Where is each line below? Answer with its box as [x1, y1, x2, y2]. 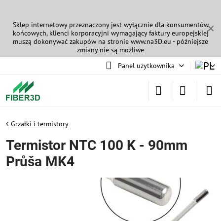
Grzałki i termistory [11, 119, 69, 128]
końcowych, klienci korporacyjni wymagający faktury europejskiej [12, 29, 209, 37]
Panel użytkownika [117, 61, 175, 70]
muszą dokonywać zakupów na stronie [13, 37, 131, 46]
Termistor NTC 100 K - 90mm [6, 137, 187, 153]
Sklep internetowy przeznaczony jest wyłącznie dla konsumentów [12, 20, 209, 29]
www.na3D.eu [131, 37, 171, 46]
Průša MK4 [6, 153, 74, 170]
